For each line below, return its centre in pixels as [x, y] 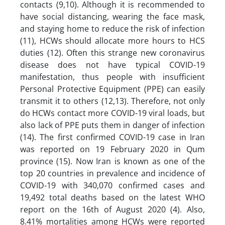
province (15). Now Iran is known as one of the [113, 161]
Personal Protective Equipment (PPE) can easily [113, 89]
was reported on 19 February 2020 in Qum [113, 149]
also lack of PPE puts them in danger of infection [113, 125]
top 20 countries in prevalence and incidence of [113, 173]
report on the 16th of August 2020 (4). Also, [113, 209]
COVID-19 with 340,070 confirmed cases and [113, 185]
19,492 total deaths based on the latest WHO [113, 197]
